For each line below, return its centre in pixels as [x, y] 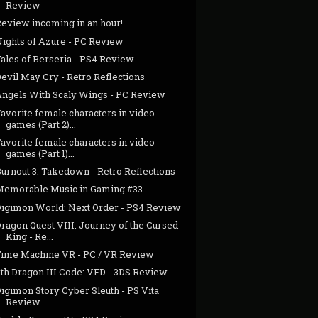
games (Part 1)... [40, 153]
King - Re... [30, 236]
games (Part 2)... [41, 124]
